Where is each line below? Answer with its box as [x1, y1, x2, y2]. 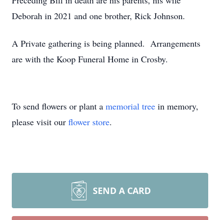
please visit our [12, 116, 68, 128]
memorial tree [106, 100, 155, 112]
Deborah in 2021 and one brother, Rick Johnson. [12, 10, 185, 22]
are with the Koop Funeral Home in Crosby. [12, 53, 168, 65]
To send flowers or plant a [12, 100, 106, 112]
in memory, [155, 100, 198, 112]
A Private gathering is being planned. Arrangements [12, 37, 200, 49]
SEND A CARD [93, 185, 151, 196]
